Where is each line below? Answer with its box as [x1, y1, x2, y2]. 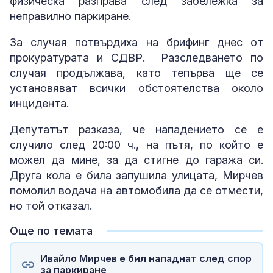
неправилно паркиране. [10, 10, 131, 23]
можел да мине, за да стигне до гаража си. [10, 154, 263, 166]
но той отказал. [10, 199, 92, 212]
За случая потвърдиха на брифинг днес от [10, 36, 263, 49]
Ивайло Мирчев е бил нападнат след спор [40, 252, 252, 264]
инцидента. [10, 97, 69, 110]
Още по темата [10, 224, 93, 237]
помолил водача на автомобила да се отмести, [10, 184, 263, 197]
